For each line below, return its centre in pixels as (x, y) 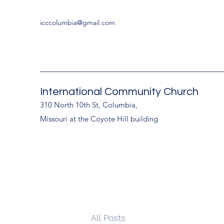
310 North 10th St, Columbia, (89, 105)
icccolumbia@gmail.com (77, 22)
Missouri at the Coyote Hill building (99, 119)
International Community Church (119, 92)
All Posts (108, 217)
